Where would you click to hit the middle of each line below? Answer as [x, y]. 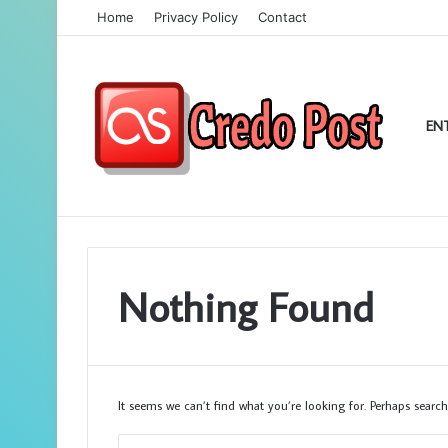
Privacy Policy [196, 17]
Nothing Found [246, 306]
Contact [282, 17]
